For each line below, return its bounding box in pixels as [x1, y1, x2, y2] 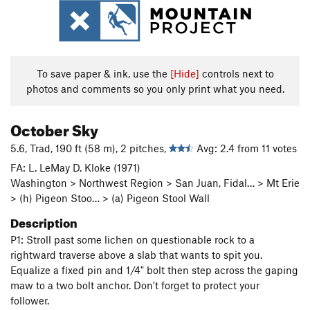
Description [10, 212, 77, 230]
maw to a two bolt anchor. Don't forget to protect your [10, 279, 259, 291]
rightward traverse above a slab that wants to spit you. [10, 248, 262, 261]
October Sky [10, 116, 98, 140]
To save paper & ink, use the [36, 67, 170, 80]
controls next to [199, 67, 274, 80]
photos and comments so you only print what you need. [26, 82, 284, 95]
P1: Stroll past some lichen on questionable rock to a [10, 233, 255, 246]
